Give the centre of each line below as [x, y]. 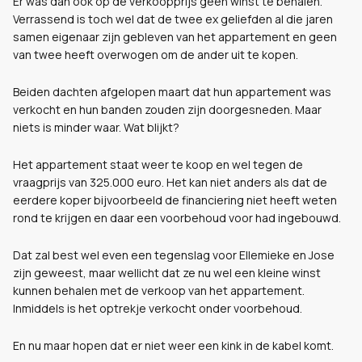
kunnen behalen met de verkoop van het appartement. [159, 290]
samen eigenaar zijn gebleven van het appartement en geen [175, 37]
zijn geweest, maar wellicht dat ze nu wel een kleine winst [167, 273]
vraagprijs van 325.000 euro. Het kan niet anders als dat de [170, 182]
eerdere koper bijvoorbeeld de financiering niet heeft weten [175, 200]
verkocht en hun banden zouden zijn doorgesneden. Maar [167, 109]
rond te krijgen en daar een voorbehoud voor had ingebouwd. [177, 218]
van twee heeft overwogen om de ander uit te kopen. [156, 55]
